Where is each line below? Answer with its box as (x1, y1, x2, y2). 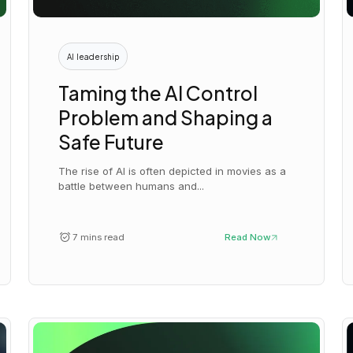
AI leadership (67, 51, 120, 61)
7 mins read (72, 232, 124, 243)
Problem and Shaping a (58, 104, 273, 129)
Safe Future (58, 128, 165, 154)
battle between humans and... (58, 180, 205, 193)
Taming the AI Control (58, 80, 258, 105)
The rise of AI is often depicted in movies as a (58, 165, 287, 178)
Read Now (225, 232, 272, 243)
